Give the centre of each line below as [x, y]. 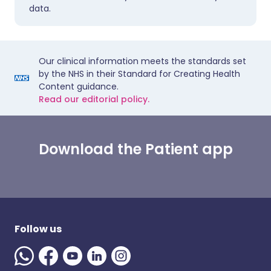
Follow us [38, 229]
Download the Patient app [135, 149]
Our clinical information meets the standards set [142, 61]
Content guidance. [79, 87]
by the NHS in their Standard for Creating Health [139, 74]
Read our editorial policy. [94, 99]
